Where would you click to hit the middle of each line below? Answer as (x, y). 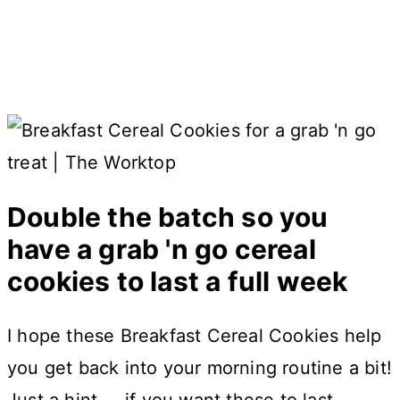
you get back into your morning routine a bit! (200, 368)
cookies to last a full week (178, 282)
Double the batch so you (168, 217)
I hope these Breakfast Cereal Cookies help (195, 336)
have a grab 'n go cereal (162, 250)
